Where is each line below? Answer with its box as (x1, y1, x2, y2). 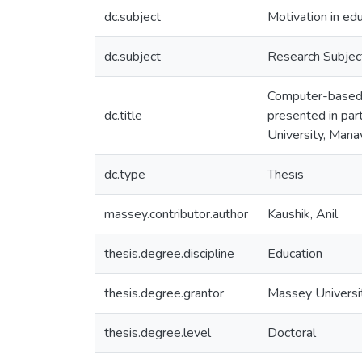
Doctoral (267, 324, 316, 342)
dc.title (104, 107, 142, 124)
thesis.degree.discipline (104, 245, 234, 263)
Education (267, 245, 322, 263)
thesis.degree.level (104, 324, 211, 342)
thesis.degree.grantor (104, 284, 224, 302)
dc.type (104, 166, 145, 183)
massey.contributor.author (104, 205, 248, 223)
